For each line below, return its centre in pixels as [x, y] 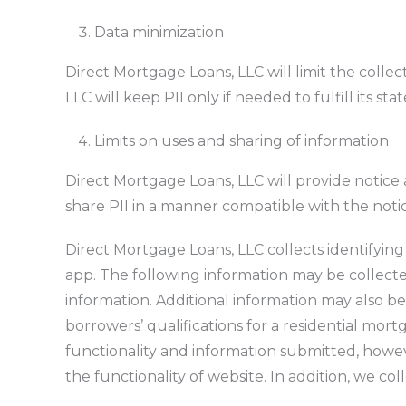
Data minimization [159, 32]
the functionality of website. [167, 376]
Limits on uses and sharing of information [241, 140]
